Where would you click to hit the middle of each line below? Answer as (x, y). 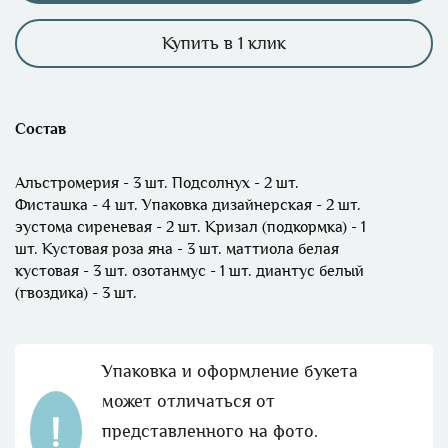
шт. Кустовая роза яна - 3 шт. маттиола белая (177, 249)
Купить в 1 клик (224, 43)
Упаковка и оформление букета (229, 371)
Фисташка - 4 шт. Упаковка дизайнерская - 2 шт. (188, 205)
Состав (40, 129)
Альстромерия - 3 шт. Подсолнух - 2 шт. (157, 183)
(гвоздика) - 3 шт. (76, 293)
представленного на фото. (209, 431)
